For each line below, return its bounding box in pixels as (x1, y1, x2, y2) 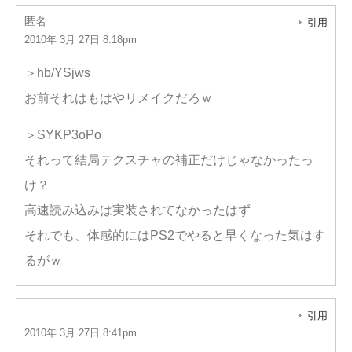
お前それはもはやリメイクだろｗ (24, 91, 213, 104)
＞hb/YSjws (24, 66, 90, 79)
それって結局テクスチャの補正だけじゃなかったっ (24, 153, 313, 167)
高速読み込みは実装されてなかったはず (24, 203, 251, 217)
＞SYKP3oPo (24, 128, 101, 141)
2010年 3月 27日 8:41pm (24, 327, 137, 339)
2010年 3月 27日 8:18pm (24, 34, 137, 46)
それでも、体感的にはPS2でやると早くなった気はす (24, 229, 325, 242)
